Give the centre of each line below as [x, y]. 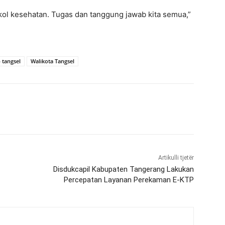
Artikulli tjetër [176, 158]
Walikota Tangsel [52, 61]
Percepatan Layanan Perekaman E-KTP [129, 180]
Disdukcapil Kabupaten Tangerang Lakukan [123, 169]
